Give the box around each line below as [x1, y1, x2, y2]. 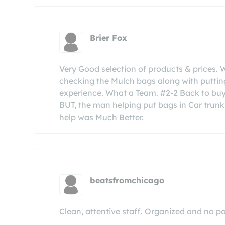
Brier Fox [90, 33, 128, 43]
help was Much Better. [59, 112, 144, 122]
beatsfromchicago [90, 175, 165, 185]
